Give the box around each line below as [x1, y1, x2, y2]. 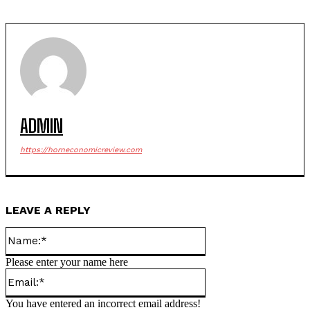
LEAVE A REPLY [6, 203, 91, 217]
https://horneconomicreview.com [20, 145, 142, 154]
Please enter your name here [6, 256, 128, 268]
